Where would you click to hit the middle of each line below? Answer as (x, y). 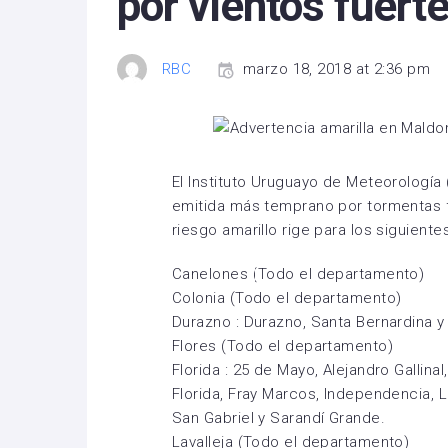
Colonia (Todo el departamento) (287, 298)
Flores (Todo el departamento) (283, 346)
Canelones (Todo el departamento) (298, 274)
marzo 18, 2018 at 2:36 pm (336, 69)
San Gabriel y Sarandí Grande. (279, 418)
